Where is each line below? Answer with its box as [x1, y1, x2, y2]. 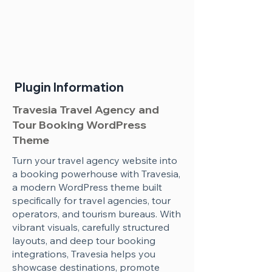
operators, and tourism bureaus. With [12, 208, 181, 220]
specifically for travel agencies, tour [12, 194, 171, 206]
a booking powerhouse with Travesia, [12, 168, 180, 180]
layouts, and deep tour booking [12, 234, 155, 246]
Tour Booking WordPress [12, 118, 146, 132]
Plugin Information [15, 80, 124, 95]
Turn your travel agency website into [12, 154, 177, 166]
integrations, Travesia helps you [12, 248, 155, 260]
